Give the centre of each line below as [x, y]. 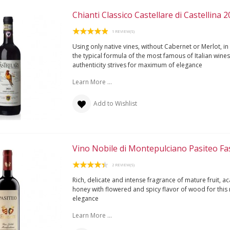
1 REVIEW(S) [123, 31]
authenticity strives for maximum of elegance [137, 65]
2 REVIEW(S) [123, 165]
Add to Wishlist [115, 103]
